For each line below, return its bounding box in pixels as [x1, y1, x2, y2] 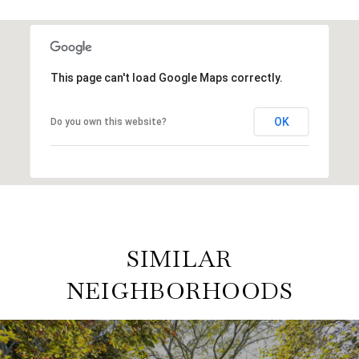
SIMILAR [126, 243, 233, 274]
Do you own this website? [50, 115, 167, 127]
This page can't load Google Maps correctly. [50, 71, 283, 84]
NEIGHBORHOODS [66, 275, 293, 306]
